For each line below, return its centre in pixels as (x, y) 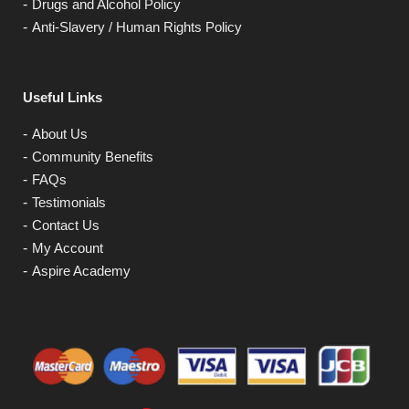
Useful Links (63, 98)
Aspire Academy (81, 271)
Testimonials (69, 203)
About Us (60, 134)
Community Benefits (93, 157)
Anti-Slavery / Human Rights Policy (137, 26)
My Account (68, 248)
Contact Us (66, 225)
